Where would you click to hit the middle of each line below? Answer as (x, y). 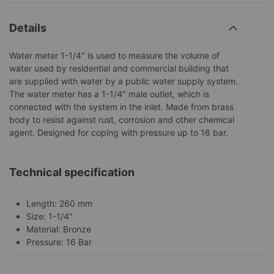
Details (28, 28)
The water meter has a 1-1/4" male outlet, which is (109, 94)
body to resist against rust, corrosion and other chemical (122, 119)
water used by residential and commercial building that (119, 68)
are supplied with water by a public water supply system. (124, 81)
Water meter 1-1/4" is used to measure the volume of (114, 55)
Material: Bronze (59, 229)
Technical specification (72, 172)
